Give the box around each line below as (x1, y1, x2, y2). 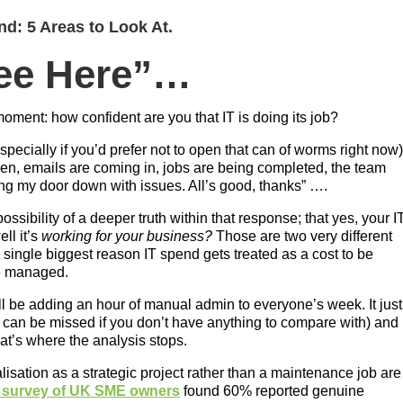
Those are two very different (212, 228, 393, 245)
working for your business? (41, 228, 213, 245)
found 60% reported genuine (180, 383, 365, 399)
